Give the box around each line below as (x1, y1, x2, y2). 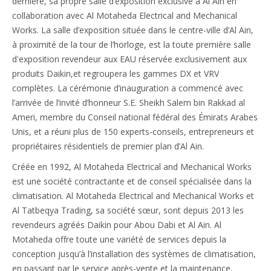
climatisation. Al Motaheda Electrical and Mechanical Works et (12, 189, 254, 201)
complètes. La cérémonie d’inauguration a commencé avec (12, 82, 243, 94)
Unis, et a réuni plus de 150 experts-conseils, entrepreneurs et (12, 125, 254, 137)
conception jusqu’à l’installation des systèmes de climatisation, (12, 247, 256, 260)
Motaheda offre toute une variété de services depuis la (12, 233, 226, 245)
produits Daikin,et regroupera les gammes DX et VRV (12, 67, 219, 79)
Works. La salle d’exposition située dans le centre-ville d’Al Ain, (12, 24, 253, 36)
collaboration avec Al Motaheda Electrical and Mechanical (12, 9, 237, 21)
